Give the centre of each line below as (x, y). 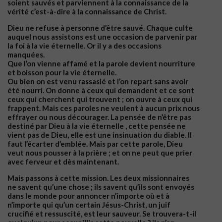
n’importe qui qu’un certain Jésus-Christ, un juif (89, 204)
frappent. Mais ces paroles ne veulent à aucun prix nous (104, 108)
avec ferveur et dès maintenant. (63, 161)
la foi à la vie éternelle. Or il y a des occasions (84, 45)
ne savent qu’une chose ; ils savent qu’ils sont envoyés (101, 187)
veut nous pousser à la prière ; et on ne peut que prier (100, 152)
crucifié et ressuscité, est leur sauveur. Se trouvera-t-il (102, 213)
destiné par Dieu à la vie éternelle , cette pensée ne (97, 126)
